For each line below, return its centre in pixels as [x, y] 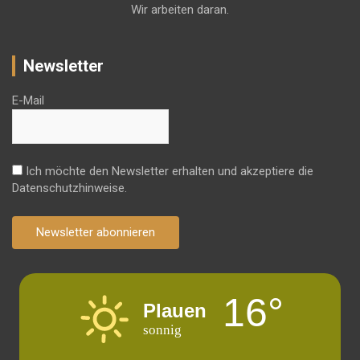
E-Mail [28, 100]
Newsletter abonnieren [96, 232]
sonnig [162, 330]
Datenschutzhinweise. [70, 188]
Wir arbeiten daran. [180, 9]
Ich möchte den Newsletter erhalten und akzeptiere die [168, 171]
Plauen [175, 311]
